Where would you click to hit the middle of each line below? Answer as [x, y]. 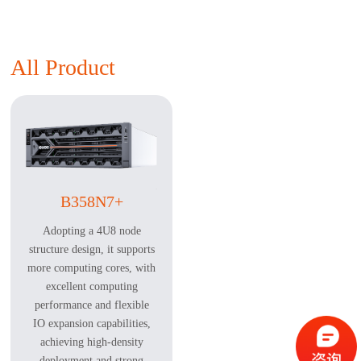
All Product [63, 67]
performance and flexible [91, 305]
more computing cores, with [92, 268]
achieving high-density [91, 342]
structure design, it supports [91, 249]
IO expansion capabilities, [91, 323]
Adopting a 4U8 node [91, 230]
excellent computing [91, 286]
